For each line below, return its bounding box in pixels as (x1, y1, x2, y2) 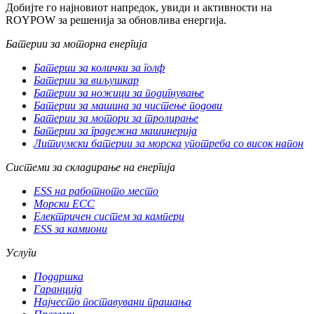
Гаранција (34, 283, 82, 296)
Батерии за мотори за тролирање (34, 112, 198, 125)
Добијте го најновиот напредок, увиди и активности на (6, 1, 272, 14)
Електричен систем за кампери (34, 210, 184, 223)
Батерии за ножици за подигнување (34, 87, 204, 100)
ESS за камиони (34, 223, 107, 235)
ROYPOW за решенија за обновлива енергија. (6, 14, 226, 27)
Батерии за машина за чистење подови (34, 100, 222, 112)
